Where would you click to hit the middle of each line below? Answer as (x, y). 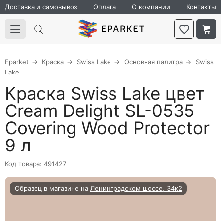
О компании (151, 7)
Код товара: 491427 (36, 164)
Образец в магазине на (53, 188)
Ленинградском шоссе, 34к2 (136, 188)
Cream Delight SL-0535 (100, 110)
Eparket (17, 62)
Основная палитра (153, 62)
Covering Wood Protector (107, 128)
